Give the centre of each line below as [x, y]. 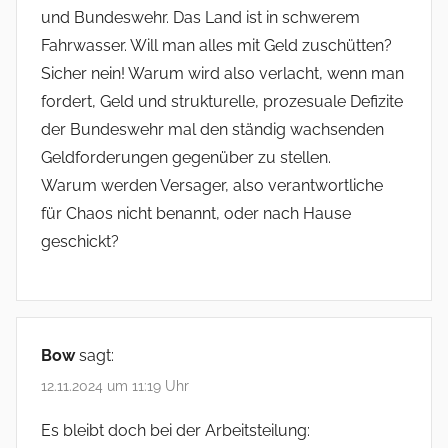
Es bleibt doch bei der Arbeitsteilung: [175, 431]
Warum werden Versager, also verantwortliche [212, 185]
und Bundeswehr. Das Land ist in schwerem [200, 17]
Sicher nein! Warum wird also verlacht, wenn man [222, 73]
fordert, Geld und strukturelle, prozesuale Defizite [222, 101]
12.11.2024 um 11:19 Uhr [115, 385]
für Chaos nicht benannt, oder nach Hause [196, 213]
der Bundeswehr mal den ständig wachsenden [212, 129]
